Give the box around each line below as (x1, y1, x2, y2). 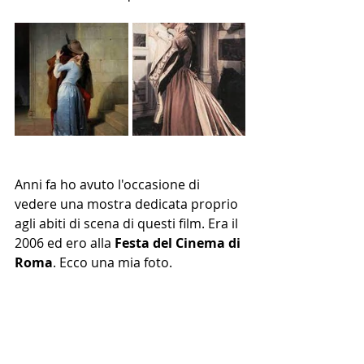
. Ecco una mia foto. (53, 253, 175, 272)
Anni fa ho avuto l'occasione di (15, 175, 203, 194)
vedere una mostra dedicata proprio (15, 195, 241, 214)
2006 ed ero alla (15, 234, 115, 253)
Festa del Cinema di (115, 234, 244, 253)
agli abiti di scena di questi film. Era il (15, 214, 241, 233)
